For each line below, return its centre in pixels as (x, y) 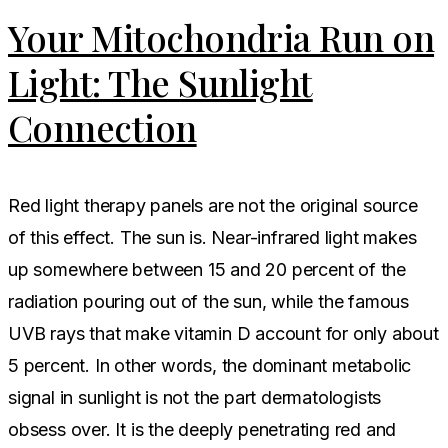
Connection (102, 126)
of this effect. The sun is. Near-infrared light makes (212, 237)
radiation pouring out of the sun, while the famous (209, 301)
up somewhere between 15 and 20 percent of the (207, 269)
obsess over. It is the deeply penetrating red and (202, 429)
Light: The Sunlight (160, 81)
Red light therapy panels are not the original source (213, 205)
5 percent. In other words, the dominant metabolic (210, 365)
